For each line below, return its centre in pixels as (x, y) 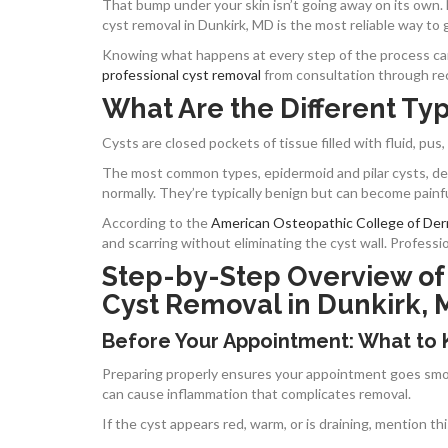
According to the (156, 222)
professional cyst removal (181, 74)
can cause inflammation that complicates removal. (256, 393)
